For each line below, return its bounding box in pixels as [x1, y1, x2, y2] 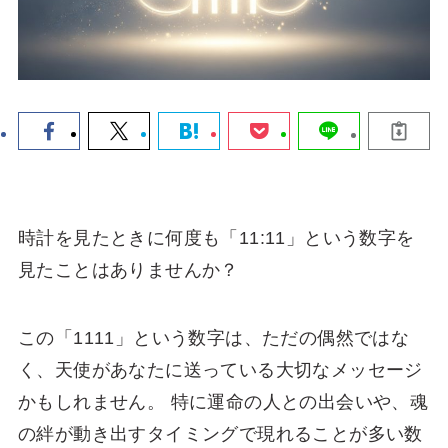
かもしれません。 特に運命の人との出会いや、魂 [17, 391, 429, 412]
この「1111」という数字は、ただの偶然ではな [17, 327, 410, 348]
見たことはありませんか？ [17, 259, 239, 280]
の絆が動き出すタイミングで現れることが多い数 [17, 423, 423, 444]
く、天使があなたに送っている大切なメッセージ [17, 359, 423, 380]
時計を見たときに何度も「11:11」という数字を [17, 227, 415, 248]
